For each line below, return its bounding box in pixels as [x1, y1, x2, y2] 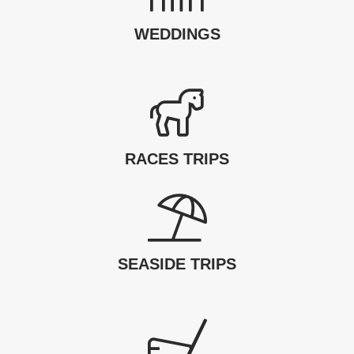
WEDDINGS [134, 25, 220, 43]
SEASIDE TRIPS [118, 255, 236, 273]
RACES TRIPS [125, 150, 229, 168]
